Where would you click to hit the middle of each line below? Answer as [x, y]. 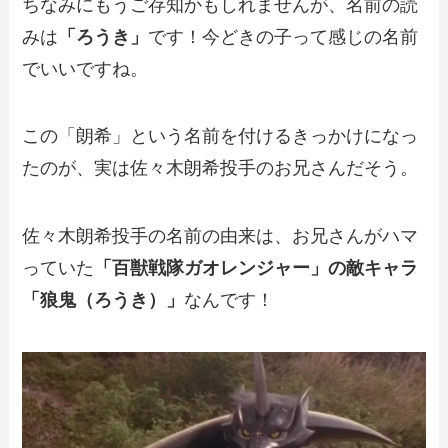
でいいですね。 [85, 68]
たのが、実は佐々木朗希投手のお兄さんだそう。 [220, 168]
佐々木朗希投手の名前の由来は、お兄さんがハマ [220, 236]
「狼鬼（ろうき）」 [103, 300]
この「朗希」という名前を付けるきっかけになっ [220, 136]
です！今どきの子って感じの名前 [283, 36]
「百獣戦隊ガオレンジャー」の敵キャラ [256, 268]
